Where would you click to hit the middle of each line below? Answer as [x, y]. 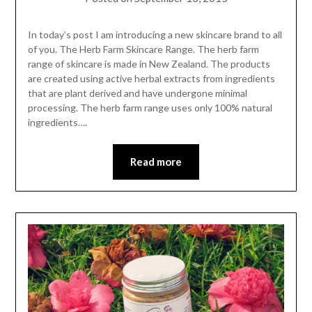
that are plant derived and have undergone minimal [137, 93]
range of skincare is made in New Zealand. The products [149, 63]
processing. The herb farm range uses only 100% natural [150, 107]
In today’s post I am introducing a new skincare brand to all [155, 34]
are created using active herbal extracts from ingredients [151, 78]
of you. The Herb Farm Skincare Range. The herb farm [143, 49]
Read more [156, 161]
